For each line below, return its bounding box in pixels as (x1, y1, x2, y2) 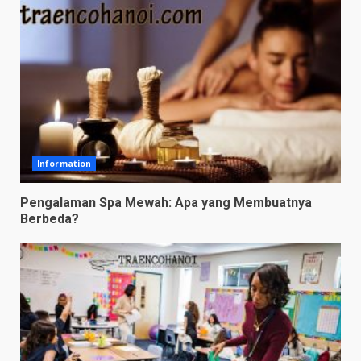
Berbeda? (20, 210, 79, 226)
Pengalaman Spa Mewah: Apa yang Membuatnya (20, 194, 312, 210)
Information (37, 157, 92, 169)
